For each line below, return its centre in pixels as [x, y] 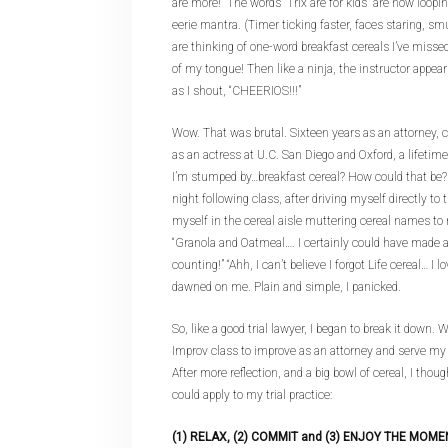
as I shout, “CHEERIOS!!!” [236, 91]
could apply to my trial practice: [252, 395]
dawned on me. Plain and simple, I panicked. [286, 287]
